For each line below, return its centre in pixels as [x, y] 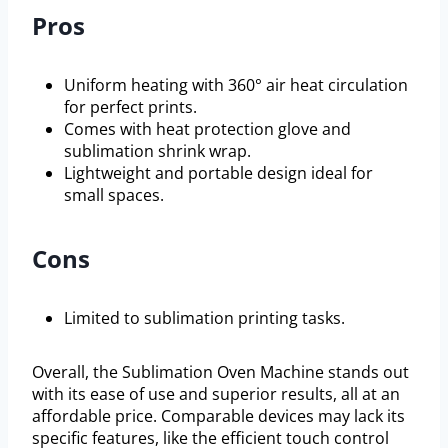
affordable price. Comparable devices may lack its [218, 416]
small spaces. [114, 195]
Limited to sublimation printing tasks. [204, 318]
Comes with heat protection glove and [207, 129]
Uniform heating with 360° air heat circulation [236, 85]
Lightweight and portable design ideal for [218, 173]
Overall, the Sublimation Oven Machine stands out [220, 372]
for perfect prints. [130, 107]
